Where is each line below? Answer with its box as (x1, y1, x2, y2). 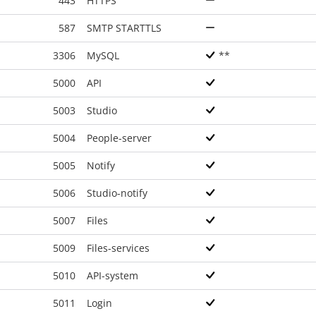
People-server (87, 131, 152, 145)
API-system (87, 269, 138, 282)
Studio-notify (87, 186, 147, 200)
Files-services (87, 241, 150, 255)
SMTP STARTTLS (87, 21, 162, 35)
